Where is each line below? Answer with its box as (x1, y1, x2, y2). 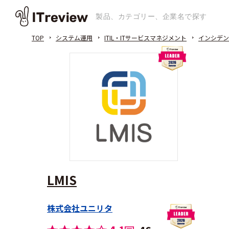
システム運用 (56, 33, 93, 42)
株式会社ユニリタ (47, 202, 112, 214)
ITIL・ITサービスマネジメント (104, 33, 187, 42)
